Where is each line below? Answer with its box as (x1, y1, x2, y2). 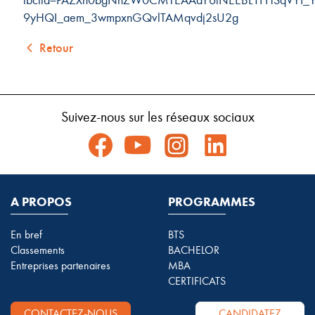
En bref (11, 228, 42, 241)
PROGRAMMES (168, 194, 255, 210)
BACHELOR (168, 243, 219, 257)
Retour (39, 39, 73, 56)
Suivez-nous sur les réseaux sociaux (60, 109, 255, 125)
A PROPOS (11, 194, 72, 210)
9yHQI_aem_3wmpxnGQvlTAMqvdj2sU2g (23, 9, 238, 25)
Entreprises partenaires (11, 259, 110, 272)
